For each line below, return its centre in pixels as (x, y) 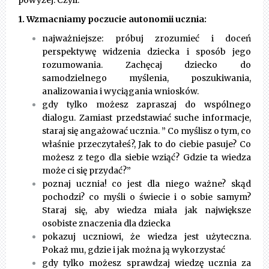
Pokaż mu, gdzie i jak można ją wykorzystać (134, 250)
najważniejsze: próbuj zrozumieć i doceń (147, 39)
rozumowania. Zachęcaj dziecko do (147, 65)
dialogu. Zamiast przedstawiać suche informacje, (147, 118)
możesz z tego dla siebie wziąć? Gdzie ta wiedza (147, 158)
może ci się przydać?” (86, 171)
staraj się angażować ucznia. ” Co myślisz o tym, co (147, 131)
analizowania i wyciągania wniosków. (120, 92)
